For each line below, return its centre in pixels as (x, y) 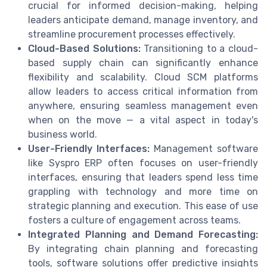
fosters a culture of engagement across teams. (134, 221)
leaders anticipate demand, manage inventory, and (143, 20)
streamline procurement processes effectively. (132, 35)
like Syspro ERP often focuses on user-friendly (143, 163)
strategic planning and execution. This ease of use (143, 206)
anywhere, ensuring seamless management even (143, 106)
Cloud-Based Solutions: (84, 49)
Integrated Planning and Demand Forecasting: (143, 235)
